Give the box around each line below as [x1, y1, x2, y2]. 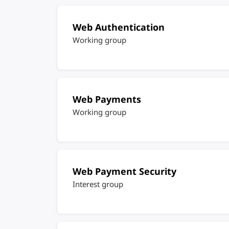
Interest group [73, 179, 123, 191]
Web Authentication [73, 21, 165, 35]
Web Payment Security [73, 165, 176, 179]
